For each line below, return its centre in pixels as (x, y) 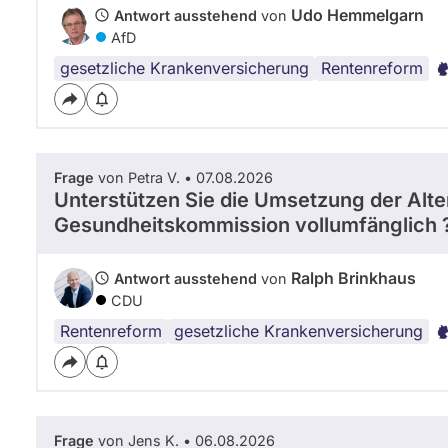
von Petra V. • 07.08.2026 (183, 177)
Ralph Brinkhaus (353, 277)
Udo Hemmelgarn (357, 14)
